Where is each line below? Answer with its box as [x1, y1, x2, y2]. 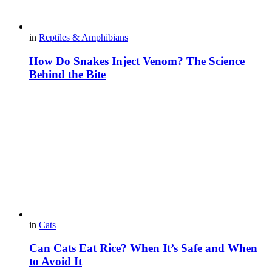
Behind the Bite [29, 67, 106, 81]
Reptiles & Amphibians [39, 32, 128, 43]
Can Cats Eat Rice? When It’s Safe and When [29, 242, 257, 255]
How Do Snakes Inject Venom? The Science [29, 54, 245, 67]
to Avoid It [29, 255, 82, 268]
